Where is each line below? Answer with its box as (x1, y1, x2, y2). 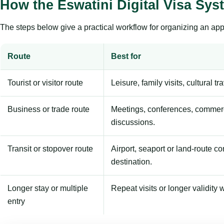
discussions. (111, 117, 155, 126)
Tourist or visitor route (7, 78, 83, 87)
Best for (111, 51, 141, 60)
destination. (111, 157, 152, 166)
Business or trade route (7, 104, 89, 113)
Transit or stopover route (7, 144, 93, 153)
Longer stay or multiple (7, 183, 88, 192)
